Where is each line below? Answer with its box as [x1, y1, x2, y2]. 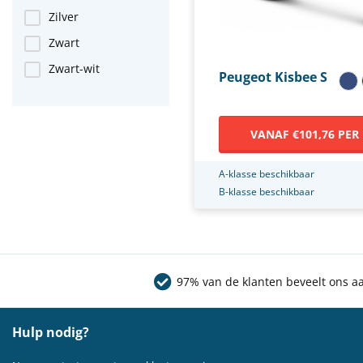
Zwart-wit [49, 61, 100, 76]
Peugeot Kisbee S [219, 67, 327, 86]
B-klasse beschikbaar [219, 184, 314, 199]
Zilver [49, 9, 79, 24]
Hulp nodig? [12, 323, 89, 341]
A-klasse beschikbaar [219, 166, 314, 181]
